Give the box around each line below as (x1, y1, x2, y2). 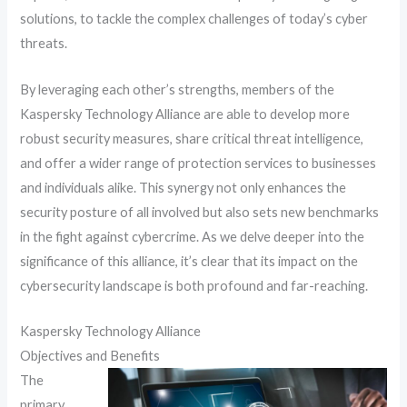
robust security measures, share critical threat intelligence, (20, 130, 364, 146)
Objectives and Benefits (20, 347, 161, 363)
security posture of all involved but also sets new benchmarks (20, 203, 380, 220)
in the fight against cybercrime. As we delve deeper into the (20, 228, 365, 244)
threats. (20, 35, 68, 52)
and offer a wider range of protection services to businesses (20, 154, 377, 171)
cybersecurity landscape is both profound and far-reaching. (20, 277, 369, 293)
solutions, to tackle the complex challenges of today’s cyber (20, 11, 369, 27)
